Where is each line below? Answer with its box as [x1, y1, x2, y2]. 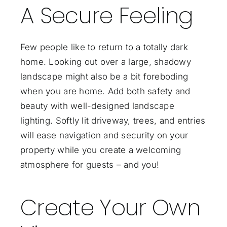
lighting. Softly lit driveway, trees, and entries [20, 115, 206, 126]
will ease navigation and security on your [20, 130, 188, 140]
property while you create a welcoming [20, 144, 181, 155]
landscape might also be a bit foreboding [20, 71, 188, 82]
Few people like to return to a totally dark [20, 42, 188, 52]
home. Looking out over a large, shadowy [20, 56, 191, 67]
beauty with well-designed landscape [20, 100, 174, 111]
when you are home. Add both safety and [20, 86, 191, 96]
